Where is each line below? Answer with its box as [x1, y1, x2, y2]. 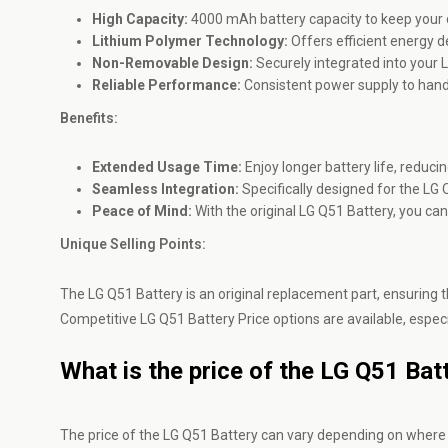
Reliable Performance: [92, 77, 241, 93]
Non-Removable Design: [92, 55, 256, 71]
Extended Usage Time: [92, 159, 242, 175]
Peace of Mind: [92, 203, 192, 219]
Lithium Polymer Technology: [92, 33, 288, 49]
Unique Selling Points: [60, 236, 206, 252]
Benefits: [60, 110, 118, 126]
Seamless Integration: [92, 181, 242, 197]
